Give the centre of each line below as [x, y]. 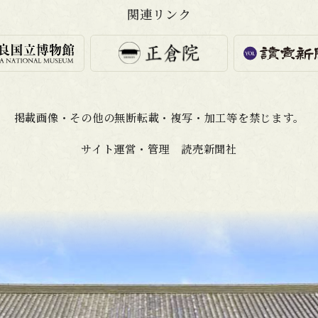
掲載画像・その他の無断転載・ [92, 117]
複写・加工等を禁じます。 [237, 117]
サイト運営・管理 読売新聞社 [159, 148]
